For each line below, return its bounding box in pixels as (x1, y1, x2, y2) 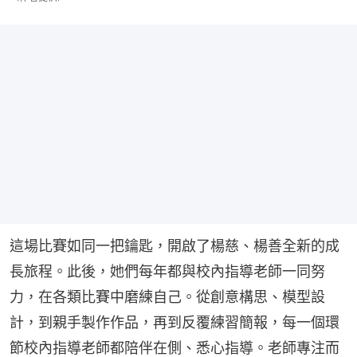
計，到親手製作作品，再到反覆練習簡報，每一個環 (10, 314, 339, 331)
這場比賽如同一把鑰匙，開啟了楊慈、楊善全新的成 (10, 237, 339, 255)
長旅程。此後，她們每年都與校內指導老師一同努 (10, 263, 325, 280)
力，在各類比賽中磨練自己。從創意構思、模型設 (10, 288, 325, 306)
